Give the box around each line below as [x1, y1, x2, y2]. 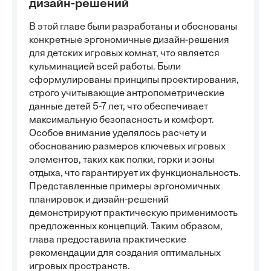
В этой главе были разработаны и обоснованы [29, 22, 237, 32]
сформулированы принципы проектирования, [29, 76, 239, 85]
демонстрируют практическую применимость [29, 209, 238, 218]
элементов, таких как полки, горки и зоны [29, 155, 214, 165]
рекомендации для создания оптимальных [29, 249, 221, 258]
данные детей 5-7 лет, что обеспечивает [29, 102, 208, 112]
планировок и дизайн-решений [29, 195, 169, 205]
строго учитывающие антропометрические [29, 89, 224, 99]
